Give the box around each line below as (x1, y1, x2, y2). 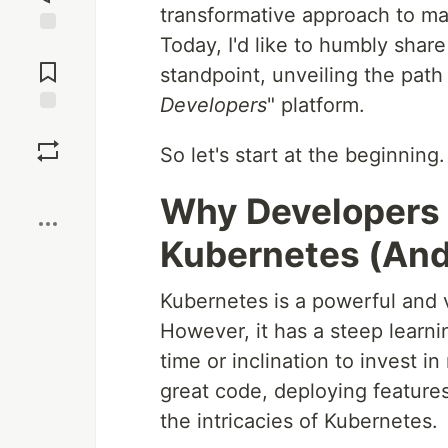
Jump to (21, 38, 75, 56)
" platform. (267, 93, 365, 117)
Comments (13, 55, 83, 73)
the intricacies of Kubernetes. (160, 409, 438, 433)
